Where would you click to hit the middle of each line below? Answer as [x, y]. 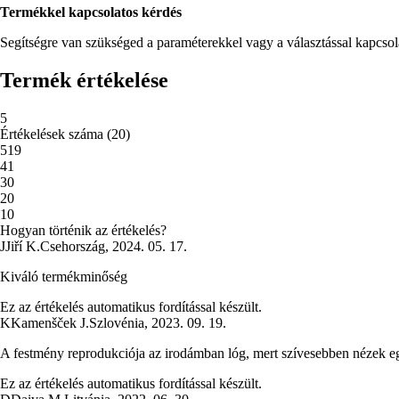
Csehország [73, 246]
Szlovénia [117, 322]
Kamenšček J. [50, 322]
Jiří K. [23, 246]
